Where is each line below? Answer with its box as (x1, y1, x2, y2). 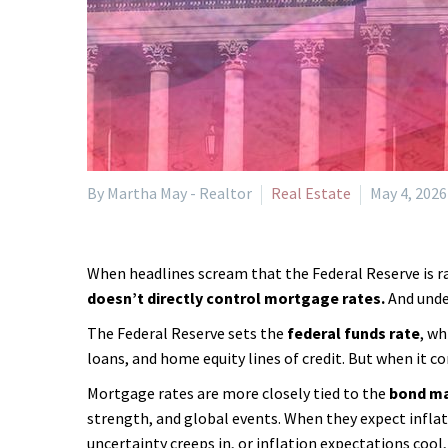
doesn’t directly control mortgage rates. (87, 288, 385, 308)
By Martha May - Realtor (87, 183, 252, 203)
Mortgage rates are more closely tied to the (87, 383, 389, 403)
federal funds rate (287, 323, 420, 343)
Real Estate (271, 183, 351, 203)
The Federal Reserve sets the (87, 323, 287, 343)
